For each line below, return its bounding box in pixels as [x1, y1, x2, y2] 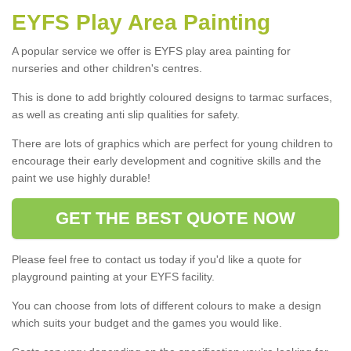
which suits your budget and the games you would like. [12, 316, 282, 329]
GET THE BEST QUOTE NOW [55, 208, 296, 228]
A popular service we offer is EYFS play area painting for [12, 44, 291, 57]
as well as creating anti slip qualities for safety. [12, 107, 240, 121]
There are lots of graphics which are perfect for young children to [12, 136, 333, 150]
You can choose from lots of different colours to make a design [12, 299, 321, 312]
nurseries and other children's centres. [12, 61, 202, 74]
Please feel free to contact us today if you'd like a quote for [12, 252, 302, 266]
